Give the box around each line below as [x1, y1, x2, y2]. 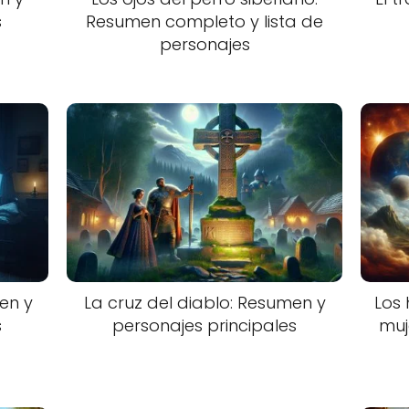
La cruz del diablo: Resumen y [83, 290, 326, 314]
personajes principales [112, 313, 297, 337]
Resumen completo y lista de [86, 9, 323, 33]
